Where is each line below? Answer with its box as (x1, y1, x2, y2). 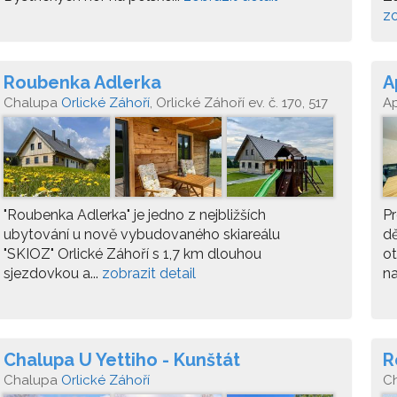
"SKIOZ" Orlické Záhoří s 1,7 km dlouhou (4, 245, 261, 262)
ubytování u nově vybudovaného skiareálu (4, 226, 280, 243)
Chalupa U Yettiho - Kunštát (4, 349, 240, 370)
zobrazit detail (102, 265, 196, 282)
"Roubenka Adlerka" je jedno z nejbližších (4, 206, 266, 223)
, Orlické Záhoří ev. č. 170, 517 (150, 95, 328, 111)
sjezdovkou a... (4, 265, 102, 282)
